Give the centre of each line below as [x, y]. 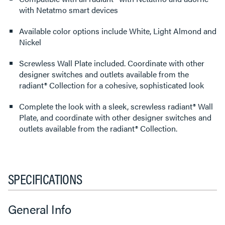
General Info [39, 209]
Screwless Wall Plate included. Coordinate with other [112, 63]
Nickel [30, 42]
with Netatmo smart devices [69, 10]
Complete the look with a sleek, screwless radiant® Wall [116, 106]
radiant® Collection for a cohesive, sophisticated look [111, 85]
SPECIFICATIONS [45, 178]
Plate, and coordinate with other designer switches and [115, 117]
